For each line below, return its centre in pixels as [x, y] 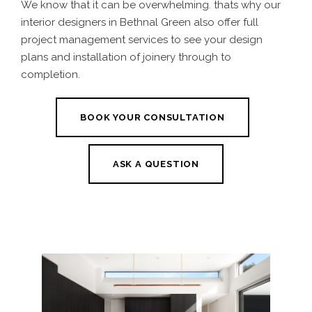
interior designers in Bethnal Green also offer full [140, 23]
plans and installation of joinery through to [126, 57]
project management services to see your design [142, 40]
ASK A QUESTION [156, 164]
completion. [50, 75]
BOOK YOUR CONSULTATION [153, 117]
